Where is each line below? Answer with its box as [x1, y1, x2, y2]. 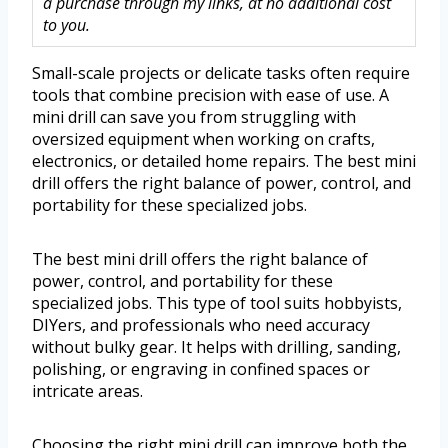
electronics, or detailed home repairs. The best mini [32, 150, 416, 173]
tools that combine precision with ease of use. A [32, 84, 389, 107]
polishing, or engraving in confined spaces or [32, 358, 370, 381]
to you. [43, 14, 90, 37]
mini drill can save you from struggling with [32, 106, 356, 129]
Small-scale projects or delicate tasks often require [32, 62, 410, 85]
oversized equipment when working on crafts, [32, 128, 375, 151]
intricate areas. [32, 380, 143, 403]
